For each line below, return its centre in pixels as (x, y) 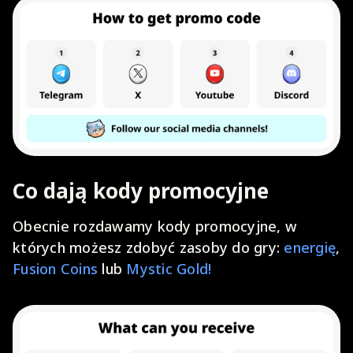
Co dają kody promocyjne (141, 191)
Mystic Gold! (169, 269)
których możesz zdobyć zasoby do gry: (149, 248)
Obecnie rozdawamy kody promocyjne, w (155, 227)
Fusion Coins (55, 269)
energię (310, 248)
